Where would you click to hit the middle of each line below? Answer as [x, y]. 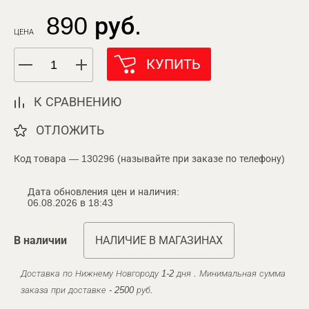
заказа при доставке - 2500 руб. [87, 290]
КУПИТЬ [173, 64]
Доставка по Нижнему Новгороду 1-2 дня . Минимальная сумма [153, 273]
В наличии [40, 240]
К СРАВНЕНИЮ [78, 102]
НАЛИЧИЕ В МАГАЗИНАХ [159, 240]
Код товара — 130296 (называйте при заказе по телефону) [149, 159]
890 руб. [94, 26]
